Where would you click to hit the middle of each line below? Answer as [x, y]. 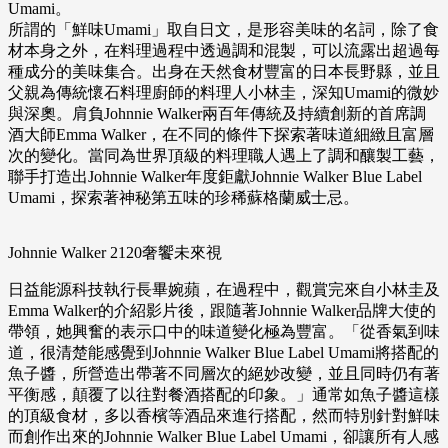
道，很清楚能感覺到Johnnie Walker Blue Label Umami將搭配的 [223, 353]
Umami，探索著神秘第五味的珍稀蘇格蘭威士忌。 [183, 198]
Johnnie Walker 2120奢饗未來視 [115, 253]
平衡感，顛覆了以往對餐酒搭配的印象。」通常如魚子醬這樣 [224, 395]
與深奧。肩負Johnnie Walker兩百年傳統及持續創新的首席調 [217, 114]
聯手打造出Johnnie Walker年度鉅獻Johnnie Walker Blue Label [215, 177]
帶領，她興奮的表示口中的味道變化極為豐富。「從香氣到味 [224, 332]
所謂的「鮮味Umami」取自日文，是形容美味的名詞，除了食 [223, 30]
